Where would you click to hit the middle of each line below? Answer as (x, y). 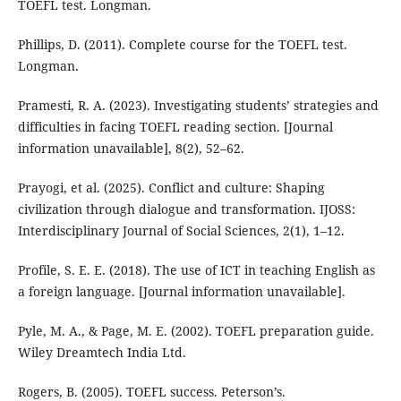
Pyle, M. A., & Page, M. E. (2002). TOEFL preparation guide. (196, 330)
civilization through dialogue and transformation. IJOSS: (186, 209)
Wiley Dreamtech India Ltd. (102, 352)
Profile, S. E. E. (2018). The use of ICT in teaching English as (196, 269)
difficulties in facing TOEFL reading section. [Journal (175, 126)
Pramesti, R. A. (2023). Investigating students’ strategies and (198, 105)
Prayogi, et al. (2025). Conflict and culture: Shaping (171, 187)
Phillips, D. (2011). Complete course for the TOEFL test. (182, 44)
